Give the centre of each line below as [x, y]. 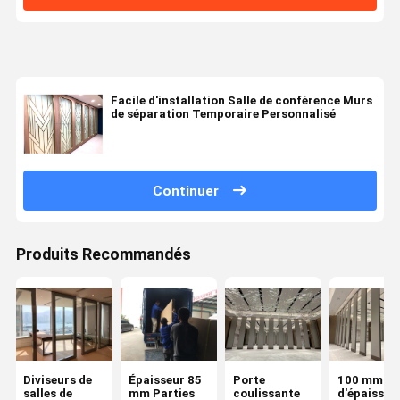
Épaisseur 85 [165, 379]
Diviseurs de [58, 379]
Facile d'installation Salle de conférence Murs [241, 101]
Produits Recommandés [103, 255]
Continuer [186, 191]
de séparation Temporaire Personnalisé [223, 114]
